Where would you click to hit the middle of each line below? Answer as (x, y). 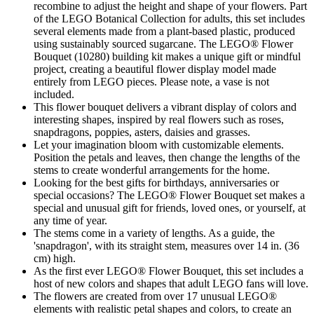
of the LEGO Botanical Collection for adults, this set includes (169, 18)
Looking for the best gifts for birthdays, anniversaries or (156, 182)
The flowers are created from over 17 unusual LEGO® (155, 296)
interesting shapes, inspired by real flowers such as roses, (159, 119)
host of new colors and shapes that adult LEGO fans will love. (171, 283)
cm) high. (55, 258)
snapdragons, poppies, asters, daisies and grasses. (142, 132)
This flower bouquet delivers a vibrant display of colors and (165, 107)
